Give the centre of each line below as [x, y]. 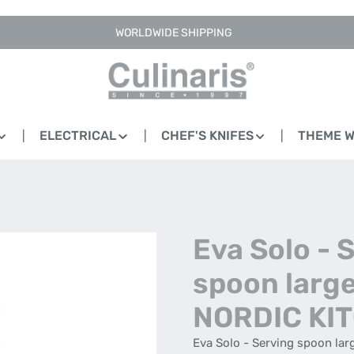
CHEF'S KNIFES [207, 136]
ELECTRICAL [78, 136]
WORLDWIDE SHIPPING [174, 32]
